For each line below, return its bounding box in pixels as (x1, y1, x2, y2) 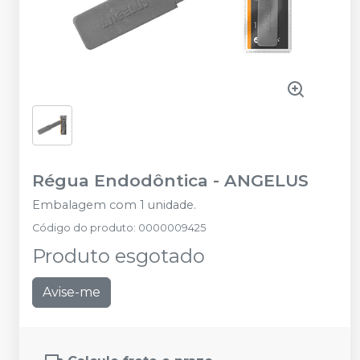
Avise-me (43, 284, 100, 300)
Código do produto (32, 222, 133, 234)
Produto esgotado (32, 244, 205, 268)
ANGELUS (224, 170, 309, 190)
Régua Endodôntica (32, 170, 208, 190)
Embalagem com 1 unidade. (32, 198, 196, 212)
